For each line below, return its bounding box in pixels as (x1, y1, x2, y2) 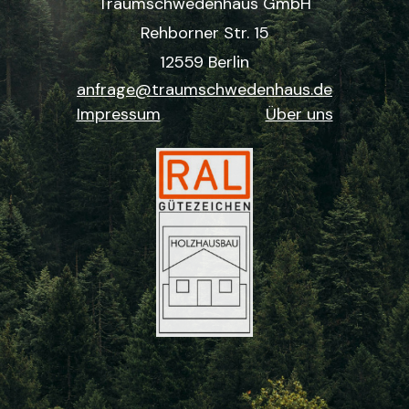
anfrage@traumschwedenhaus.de (77, 79, 332, 101)
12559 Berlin (160, 51, 249, 74)
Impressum (76, 103, 161, 126)
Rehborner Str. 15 (140, 22, 269, 45)
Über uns (265, 103, 333, 126)
